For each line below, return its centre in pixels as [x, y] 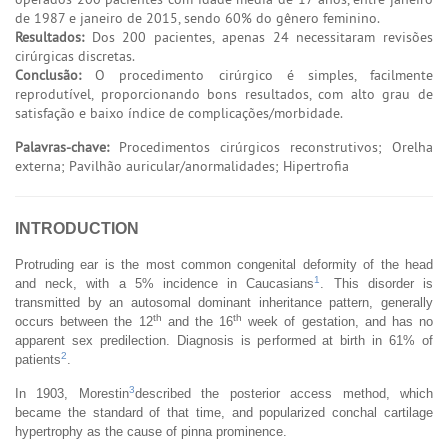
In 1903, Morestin [72, 393]
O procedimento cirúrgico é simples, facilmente [257, 74]
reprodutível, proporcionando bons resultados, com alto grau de [224, 93]
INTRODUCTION [77, 228]
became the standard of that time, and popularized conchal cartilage [224, 412]
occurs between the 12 [84, 321]
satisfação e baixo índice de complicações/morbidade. [179, 112]
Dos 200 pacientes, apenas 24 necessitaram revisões [258, 36]
